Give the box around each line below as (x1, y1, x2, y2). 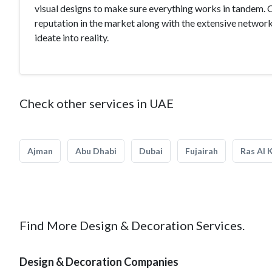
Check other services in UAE (19, 96, 174, 110)
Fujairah (185, 146, 218, 156)
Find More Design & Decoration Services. (19, 218, 245, 233)
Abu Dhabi (75, 146, 117, 156)
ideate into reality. (35, 32, 109, 43)
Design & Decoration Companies (19, 255, 178, 268)
